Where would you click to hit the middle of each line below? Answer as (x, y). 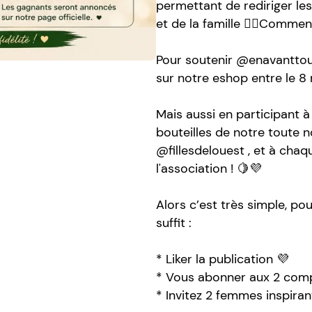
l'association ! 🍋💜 (209, 169)
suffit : (174, 223)
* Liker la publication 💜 (223, 259)
